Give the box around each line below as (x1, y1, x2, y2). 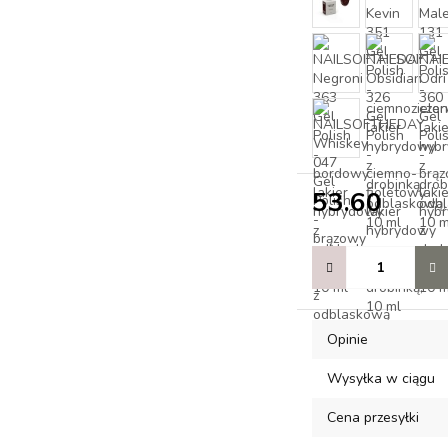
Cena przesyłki (327, 408, 420, 427)
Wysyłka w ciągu (327, 369, 436, 388)
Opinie (327, 330, 369, 349)
